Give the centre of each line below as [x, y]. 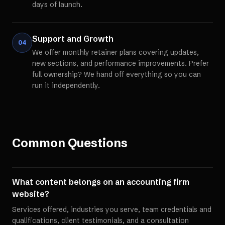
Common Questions [70, 143]
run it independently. [66, 85]
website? [31, 194]
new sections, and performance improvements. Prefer [121, 63]
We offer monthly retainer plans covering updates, [116, 52]
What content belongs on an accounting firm [101, 182]
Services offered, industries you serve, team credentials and [112, 209]
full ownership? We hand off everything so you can [117, 74]
